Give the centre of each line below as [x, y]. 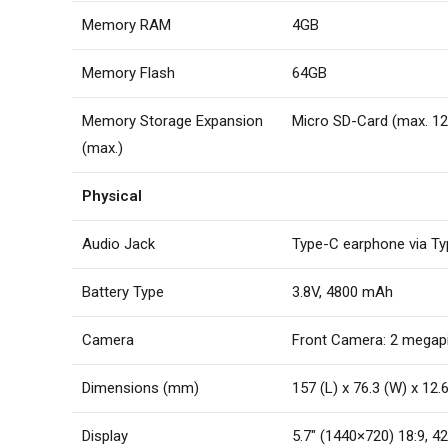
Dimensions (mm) [140, 388]
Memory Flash [128, 73]
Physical [112, 196]
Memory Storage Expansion [172, 121]
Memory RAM [126, 25]
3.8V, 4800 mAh [342, 292]
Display [105, 436]
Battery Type [123, 292]
